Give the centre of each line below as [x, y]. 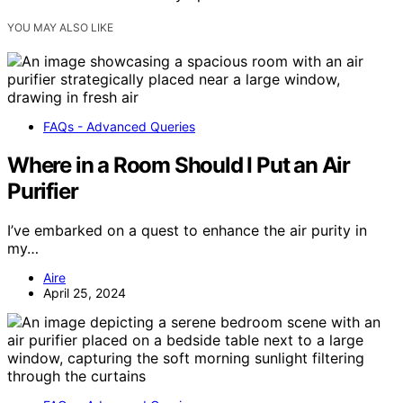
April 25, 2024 [85, 293]
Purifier [43, 191]
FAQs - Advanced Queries [119, 126]
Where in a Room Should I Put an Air [179, 165]
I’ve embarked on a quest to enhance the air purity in [187, 231]
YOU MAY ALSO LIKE [60, 27]
